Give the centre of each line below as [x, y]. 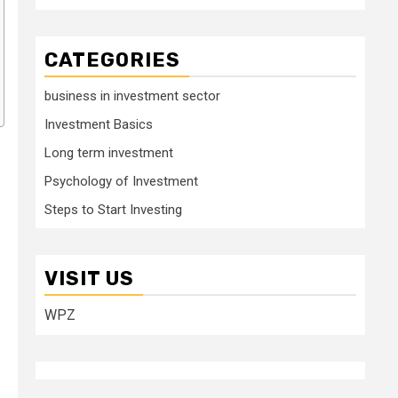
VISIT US [89, 278]
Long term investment [109, 152]
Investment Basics [99, 124]
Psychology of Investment [121, 181]
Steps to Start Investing [113, 209]
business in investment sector [132, 96]
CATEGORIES [112, 60]
